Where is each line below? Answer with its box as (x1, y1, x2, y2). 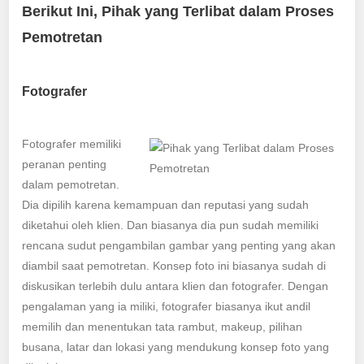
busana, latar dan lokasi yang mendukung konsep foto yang (22, 340, 330, 353)
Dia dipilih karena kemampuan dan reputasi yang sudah (22, 197, 310, 211)
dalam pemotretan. (22, 177, 120, 191)
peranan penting (22, 157, 107, 171)
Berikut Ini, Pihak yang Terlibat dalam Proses (22, 3, 335, 20)
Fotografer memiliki (22, 136, 122, 150)
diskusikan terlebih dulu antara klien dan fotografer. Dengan (22, 279, 329, 292)
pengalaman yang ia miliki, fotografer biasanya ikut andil (22, 299, 311, 313)
